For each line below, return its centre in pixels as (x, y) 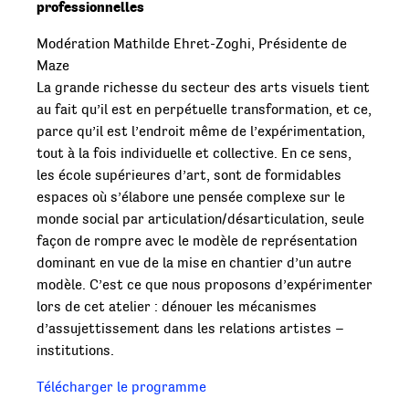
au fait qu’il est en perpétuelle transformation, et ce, (204, 110)
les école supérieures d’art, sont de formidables (189, 176)
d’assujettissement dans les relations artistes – (190, 329)
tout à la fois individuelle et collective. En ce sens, (194, 154)
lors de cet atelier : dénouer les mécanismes (177, 307)
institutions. (75, 351)
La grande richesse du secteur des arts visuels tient (203, 88)
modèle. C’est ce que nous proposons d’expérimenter (204, 285)
